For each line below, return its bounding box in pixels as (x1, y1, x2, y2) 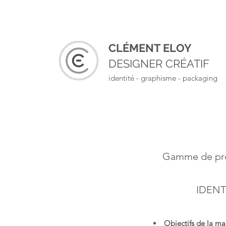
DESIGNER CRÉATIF (108, 57, 209, 70)
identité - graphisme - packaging (108, 73, 217, 83)
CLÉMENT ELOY (108, 41, 192, 54)
